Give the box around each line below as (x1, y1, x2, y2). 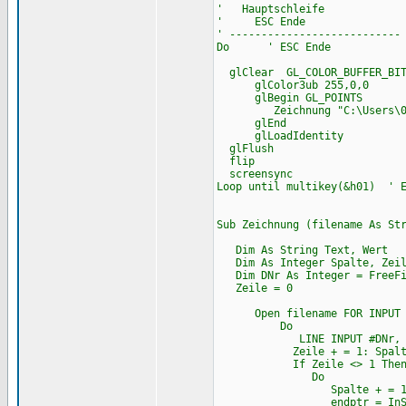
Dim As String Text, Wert (216, 244, 388, 256)
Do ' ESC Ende (216, 41, 331, 53)
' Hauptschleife (216, 3, 324, 15)
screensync (216, 168, 293, 180)
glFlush (216, 142, 274, 155)
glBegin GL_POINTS (216, 92, 362, 104)
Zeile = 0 (216, 282, 293, 295)
